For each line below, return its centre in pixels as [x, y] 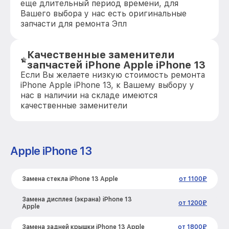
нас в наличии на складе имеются [89, 95]
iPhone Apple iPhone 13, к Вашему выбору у [107, 85]
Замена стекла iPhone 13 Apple [70, 179]
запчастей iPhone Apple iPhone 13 [117, 65]
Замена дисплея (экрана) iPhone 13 [77, 199]
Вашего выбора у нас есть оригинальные [104, 14]
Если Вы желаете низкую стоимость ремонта [113, 75]
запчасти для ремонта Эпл [74, 24]
